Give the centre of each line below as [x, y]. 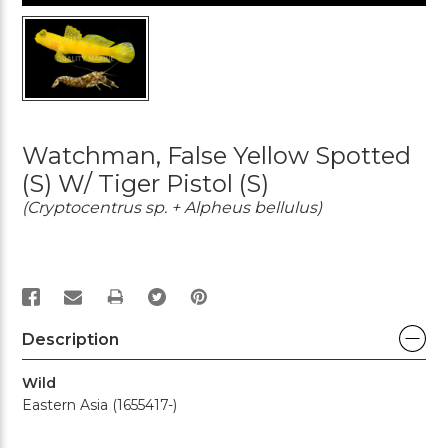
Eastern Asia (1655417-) [99, 404]
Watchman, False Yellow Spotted [216, 155]
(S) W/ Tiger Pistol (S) [145, 183]
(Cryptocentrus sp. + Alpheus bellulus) [172, 207]
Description [70, 339]
